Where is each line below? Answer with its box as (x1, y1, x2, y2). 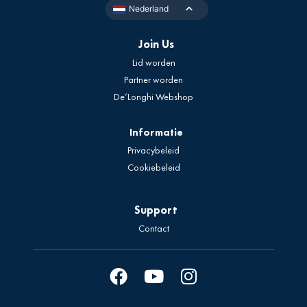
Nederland (128, 3, 169, 14)
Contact (138, 222, 169, 235)
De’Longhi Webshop (114, 90, 193, 103)
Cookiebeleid (127, 160, 180, 173)
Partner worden (124, 73, 183, 86)
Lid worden (132, 56, 175, 69)
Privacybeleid (127, 143, 180, 156)
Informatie (129, 125, 183, 140)
